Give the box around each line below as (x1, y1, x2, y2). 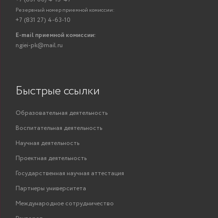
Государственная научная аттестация (16, 169, 124, 179)
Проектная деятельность (16, 154, 87, 163)
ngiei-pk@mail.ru (16, 41, 63, 51)
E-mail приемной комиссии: (16, 31, 96, 40)
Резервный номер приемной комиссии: (16, 6, 115, 15)
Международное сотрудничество (16, 199, 114, 209)
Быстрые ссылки (16, 83, 100, 100)
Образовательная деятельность (16, 109, 108, 118)
